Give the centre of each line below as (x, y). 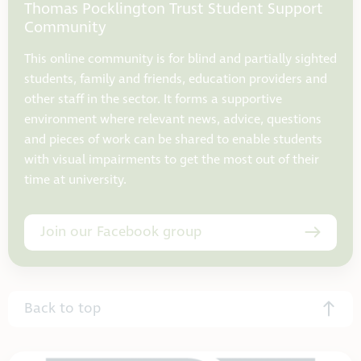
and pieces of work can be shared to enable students (173, 139)
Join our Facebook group (121, 232)
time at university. (75, 180)
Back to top (62, 308)
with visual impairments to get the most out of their (172, 160)
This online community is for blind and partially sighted (180, 59)
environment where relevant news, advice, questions (173, 119)
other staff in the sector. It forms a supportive (153, 99)
